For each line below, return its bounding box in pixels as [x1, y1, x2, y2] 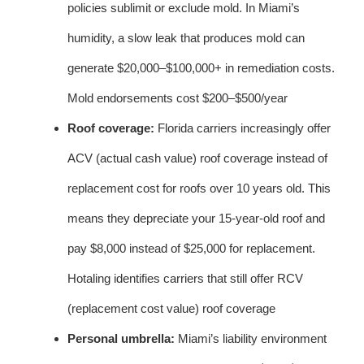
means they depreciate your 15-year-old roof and [67, 210, 325, 225]
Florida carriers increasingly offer [154, 120, 331, 135]
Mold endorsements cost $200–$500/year [67, 90, 288, 105]
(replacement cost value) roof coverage [67, 301, 275, 315]
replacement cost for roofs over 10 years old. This [67, 180, 331, 195]
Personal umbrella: [67, 331, 175, 345]
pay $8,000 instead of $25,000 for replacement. [67, 240, 315, 255]
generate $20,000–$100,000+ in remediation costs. [67, 60, 335, 75]
